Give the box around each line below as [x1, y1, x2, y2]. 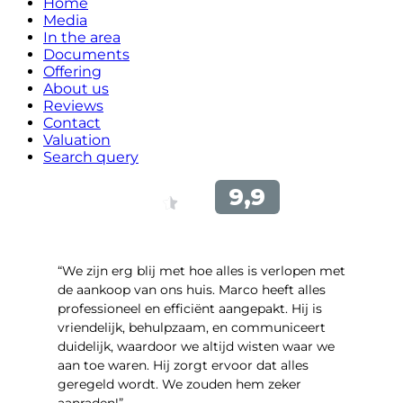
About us [43, 79, 109, 97]
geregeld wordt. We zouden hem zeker [58, 375, 301, 392]
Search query [43, 148, 139, 166]
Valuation [43, 130, 111, 148]
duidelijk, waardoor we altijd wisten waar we [58, 337, 335, 354]
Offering [43, 62, 102, 80]
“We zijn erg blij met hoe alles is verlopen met [58, 262, 345, 279]
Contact [43, 113, 101, 131]
